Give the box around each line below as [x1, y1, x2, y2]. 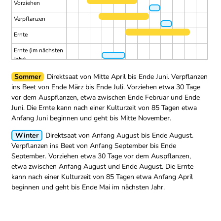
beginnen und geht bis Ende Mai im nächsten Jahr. [11, 183, 165, 192]
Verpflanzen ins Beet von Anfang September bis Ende [11, 141, 176, 151]
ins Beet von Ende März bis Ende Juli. [11, 82, 127, 92]
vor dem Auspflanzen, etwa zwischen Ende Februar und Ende [11, 93, 200, 103]
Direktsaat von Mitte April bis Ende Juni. [47, 72, 171, 82]
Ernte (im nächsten [14, 46, 63, 55]
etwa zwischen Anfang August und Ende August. [11, 162, 165, 172]
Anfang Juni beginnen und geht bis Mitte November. [11, 113, 171, 123]
